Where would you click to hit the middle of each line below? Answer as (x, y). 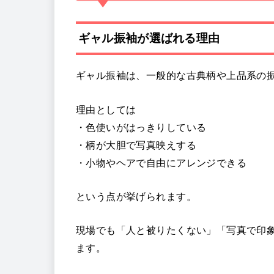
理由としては (106, 109)
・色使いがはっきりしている (141, 127)
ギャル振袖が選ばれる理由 (149, 38)
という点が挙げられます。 (136, 197)
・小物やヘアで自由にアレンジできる (161, 162)
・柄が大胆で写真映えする (136, 145)
